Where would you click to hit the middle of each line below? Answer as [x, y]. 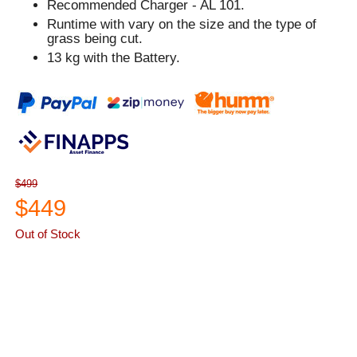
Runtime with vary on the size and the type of [182, 25]
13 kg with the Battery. [114, 58]
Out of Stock [48, 234]
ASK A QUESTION [91, 314]
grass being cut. [95, 39]
